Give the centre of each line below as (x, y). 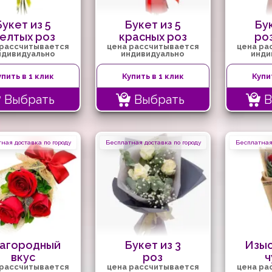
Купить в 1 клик (153, 76)
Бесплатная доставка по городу (153, 142)
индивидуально (153, 54)
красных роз (153, 37)
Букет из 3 (153, 245)
